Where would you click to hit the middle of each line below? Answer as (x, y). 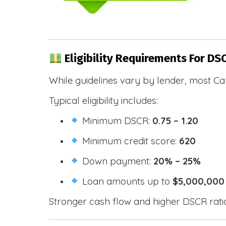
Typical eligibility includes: (103, 100)
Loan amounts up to (126, 181)
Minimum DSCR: (116, 120)
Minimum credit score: (130, 140)
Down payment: (117, 161)
